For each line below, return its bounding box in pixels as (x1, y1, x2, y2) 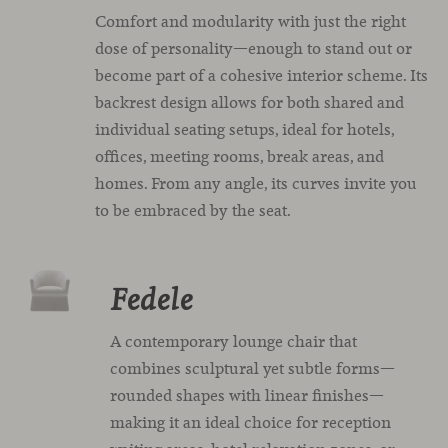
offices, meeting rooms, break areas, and (94, 146, 384, 167)
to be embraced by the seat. (94, 200, 291, 221)
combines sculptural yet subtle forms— (110, 358, 396, 379)
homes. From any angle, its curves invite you (94, 173, 417, 194)
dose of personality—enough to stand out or (94, 38, 412, 59)
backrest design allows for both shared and (94, 92, 404, 113)
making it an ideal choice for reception (110, 412, 392, 433)
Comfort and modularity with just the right (94, 11, 406, 32)
